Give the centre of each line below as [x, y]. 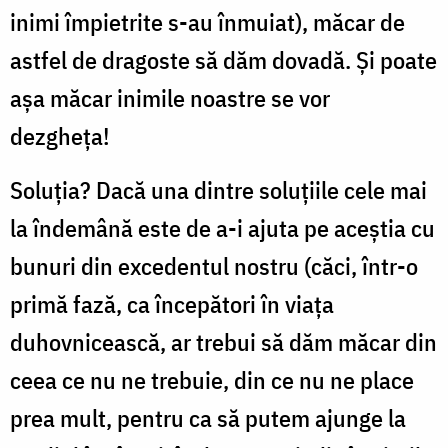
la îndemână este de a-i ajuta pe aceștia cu [222, 227]
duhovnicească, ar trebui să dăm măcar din [223, 341]
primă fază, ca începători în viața [172, 303]
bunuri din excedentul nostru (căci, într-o [214, 265]
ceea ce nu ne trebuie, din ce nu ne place [212, 379]
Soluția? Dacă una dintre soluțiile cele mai [218, 189]
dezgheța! [62, 135]
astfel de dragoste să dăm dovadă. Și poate [223, 59]
